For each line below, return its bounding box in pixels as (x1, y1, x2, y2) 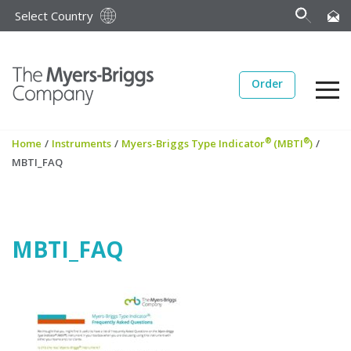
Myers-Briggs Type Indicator (121, 136, 265, 150)
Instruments (52, 136, 111, 150)
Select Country (15, 8, 93, 24)
